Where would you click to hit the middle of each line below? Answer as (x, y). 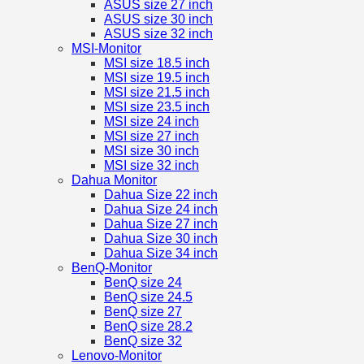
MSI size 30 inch (152, 151)
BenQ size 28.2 (148, 327)
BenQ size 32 (143, 341)
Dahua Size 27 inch (161, 224)
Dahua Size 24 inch (161, 210)
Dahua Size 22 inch (161, 195)
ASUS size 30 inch (158, 19)
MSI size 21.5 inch (157, 93)
